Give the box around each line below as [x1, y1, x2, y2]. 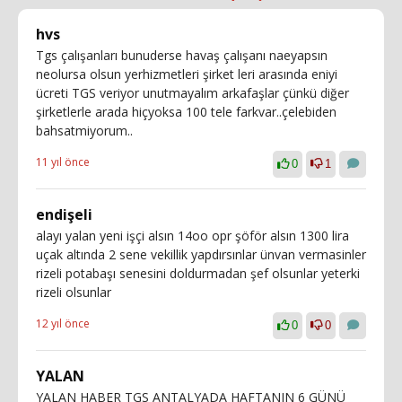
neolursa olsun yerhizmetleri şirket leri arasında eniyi [36, 66, 337, 83]
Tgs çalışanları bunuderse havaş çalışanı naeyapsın [36, 47, 328, 64]
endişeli [36, 205, 92, 224]
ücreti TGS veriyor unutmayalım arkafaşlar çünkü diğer [36, 84, 349, 101]
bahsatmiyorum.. [36, 122, 133, 139]
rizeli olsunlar [36, 284, 111, 301]
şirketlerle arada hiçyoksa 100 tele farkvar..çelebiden [36, 103, 336, 120]
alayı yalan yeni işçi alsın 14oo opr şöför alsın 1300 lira [36, 227, 349, 244]
